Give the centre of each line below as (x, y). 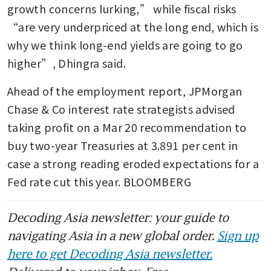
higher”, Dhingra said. (67, 63)
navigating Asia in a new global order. (112, 235)
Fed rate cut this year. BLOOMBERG (101, 181)
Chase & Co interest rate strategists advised (121, 109)
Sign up (238, 235)
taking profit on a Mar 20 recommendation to (127, 127)
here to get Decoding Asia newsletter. (110, 253)
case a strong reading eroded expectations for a (133, 163)
